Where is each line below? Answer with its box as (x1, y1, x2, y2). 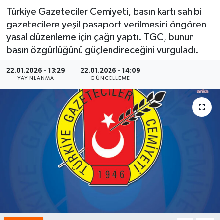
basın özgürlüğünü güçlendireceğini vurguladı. (6, 45, 199, 55)
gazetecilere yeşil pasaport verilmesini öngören (6, 19, 206, 29)
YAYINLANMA (17, 76, 55, 81)
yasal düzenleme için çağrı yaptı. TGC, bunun (6, 32, 194, 42)
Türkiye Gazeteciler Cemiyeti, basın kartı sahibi (6, 6, 202, 17)
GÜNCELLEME (90, 76, 131, 81)
